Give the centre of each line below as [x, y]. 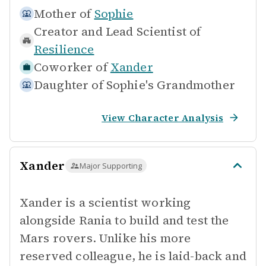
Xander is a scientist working [105, 202]
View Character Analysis [162, 118]
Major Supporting [110, 166]
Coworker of [71, 67]
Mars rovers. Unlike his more [105, 238]
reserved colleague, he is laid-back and [133, 256]
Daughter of [69, 85]
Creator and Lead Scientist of [118, 31]
